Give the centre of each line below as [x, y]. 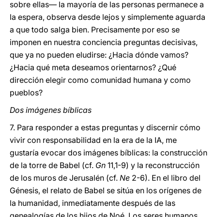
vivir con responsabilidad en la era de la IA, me [93, 140]
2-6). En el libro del [165, 178]
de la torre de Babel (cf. [53, 165]
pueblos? [26, 93]
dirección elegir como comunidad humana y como [100, 80]
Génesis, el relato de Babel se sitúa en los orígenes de [106, 190]
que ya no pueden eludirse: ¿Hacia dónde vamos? [99, 55]
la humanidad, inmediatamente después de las [93, 203]
